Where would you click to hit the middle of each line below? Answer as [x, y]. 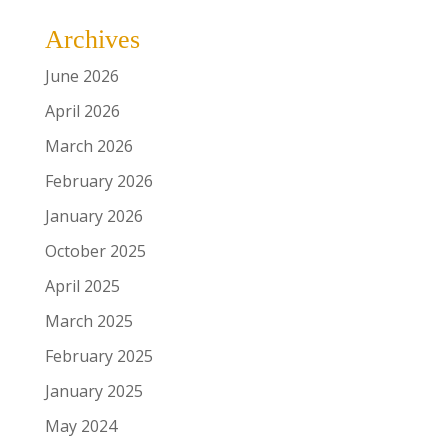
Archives [92, 40]
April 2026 [82, 111]
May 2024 [80, 426]
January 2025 [93, 391]
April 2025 [82, 286]
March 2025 [88, 321]
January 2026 [93, 216]
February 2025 [98, 356]
